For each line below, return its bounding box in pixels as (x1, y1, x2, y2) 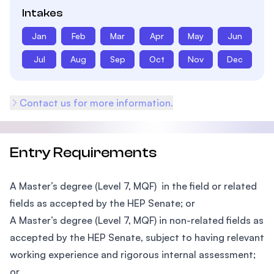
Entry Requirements (10, 144, 157, 161)
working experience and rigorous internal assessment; (10, 248, 256, 261)
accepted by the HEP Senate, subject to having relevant (10, 231, 264, 243)
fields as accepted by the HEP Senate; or (10, 197, 195, 209)
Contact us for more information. (20, 97, 173, 109)
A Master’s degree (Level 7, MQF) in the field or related (10, 180, 257, 192)
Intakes (22, 7, 63, 20)
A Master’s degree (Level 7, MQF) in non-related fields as (10, 214, 264, 226)
